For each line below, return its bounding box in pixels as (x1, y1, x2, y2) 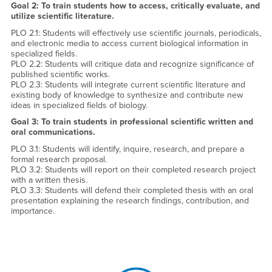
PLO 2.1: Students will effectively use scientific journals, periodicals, (10, 27, 261, 38)
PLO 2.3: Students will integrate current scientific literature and (10, 79, 245, 90)
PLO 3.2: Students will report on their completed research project (10, 164, 256, 175)
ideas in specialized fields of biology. (10, 100, 148, 110)
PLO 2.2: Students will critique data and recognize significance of (10, 58, 254, 69)
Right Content (10, 253, 62, 264)
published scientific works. (10, 69, 110, 80)
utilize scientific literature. (10, 11, 114, 21)
